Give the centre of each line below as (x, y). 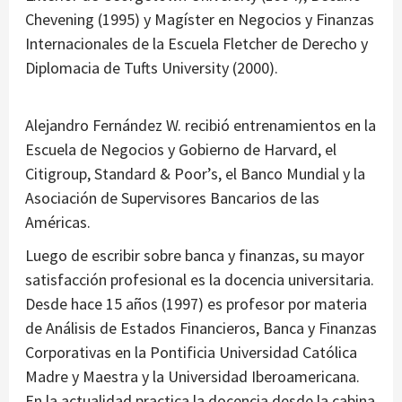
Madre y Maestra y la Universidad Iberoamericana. (192, 377)
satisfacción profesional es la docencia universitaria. (200, 280)
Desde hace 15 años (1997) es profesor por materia (196, 304)
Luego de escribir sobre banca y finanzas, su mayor (195, 256)
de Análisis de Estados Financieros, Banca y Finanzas (201, 328)
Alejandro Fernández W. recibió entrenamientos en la (201, 126)
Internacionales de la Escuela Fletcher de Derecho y (197, 44)
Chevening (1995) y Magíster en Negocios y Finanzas (200, 20)
